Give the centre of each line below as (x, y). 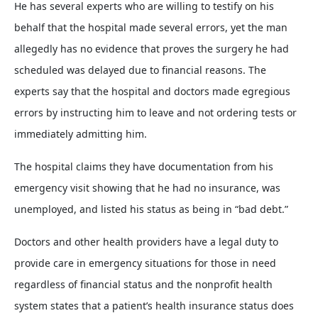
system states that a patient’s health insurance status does (154, 305)
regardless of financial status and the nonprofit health (143, 284)
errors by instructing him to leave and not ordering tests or (155, 112)
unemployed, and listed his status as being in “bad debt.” (151, 209)
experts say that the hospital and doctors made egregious (152, 91)
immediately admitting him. (81, 133)
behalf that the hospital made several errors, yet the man (151, 27)
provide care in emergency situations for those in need (145, 263)
